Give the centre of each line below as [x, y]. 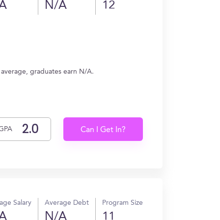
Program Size [123, 203]
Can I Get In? [103, 130]
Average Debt [67, 203]
